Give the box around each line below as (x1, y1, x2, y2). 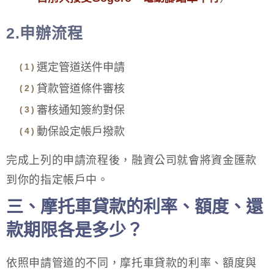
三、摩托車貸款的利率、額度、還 (6, 197, 263, 217)
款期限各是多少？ (6, 220, 143, 240)
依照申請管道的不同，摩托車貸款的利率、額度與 (6, 256, 257, 269)
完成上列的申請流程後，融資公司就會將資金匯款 (6, 154, 257, 166)
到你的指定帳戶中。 (6, 173, 109, 186)
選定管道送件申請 (37, 61, 125, 73)
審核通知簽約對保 (37, 103, 125, 116)
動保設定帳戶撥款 (37, 125, 125, 138)
